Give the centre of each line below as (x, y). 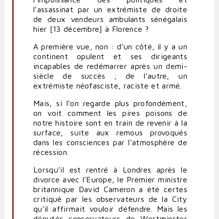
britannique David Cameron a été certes (110, 189)
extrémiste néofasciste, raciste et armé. (108, 86)
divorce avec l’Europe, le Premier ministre (110, 180)
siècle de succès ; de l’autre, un (110, 76)
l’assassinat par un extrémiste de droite (110, 10)
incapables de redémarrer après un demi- (110, 66)
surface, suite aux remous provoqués (110, 133)
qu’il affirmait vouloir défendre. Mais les (110, 209)
